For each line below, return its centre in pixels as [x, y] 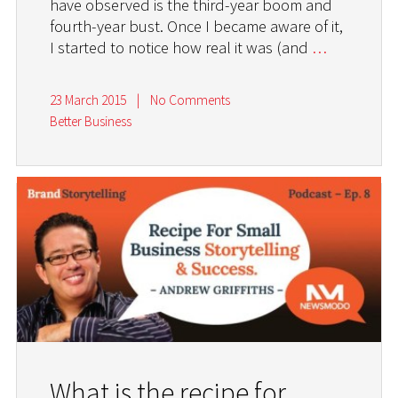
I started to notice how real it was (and [181, 48]
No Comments [190, 100]
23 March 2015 [88, 100]
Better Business [91, 122]
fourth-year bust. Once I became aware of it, [197, 27]
